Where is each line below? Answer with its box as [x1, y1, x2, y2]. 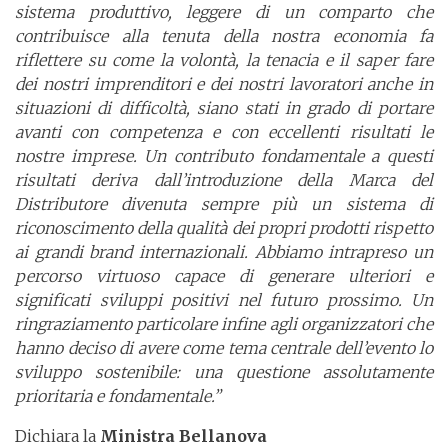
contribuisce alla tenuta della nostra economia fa [15, 26, 433, 47]
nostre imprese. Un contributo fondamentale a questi [15, 146, 433, 167]
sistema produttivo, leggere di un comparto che [15, 2, 433, 23]
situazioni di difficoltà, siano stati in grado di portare [15, 98, 433, 119]
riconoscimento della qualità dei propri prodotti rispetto [15, 218, 433, 239]
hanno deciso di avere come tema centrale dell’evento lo [15, 338, 433, 359]
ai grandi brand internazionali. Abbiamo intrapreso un [15, 242, 433, 263]
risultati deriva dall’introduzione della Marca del [15, 170, 433, 191]
